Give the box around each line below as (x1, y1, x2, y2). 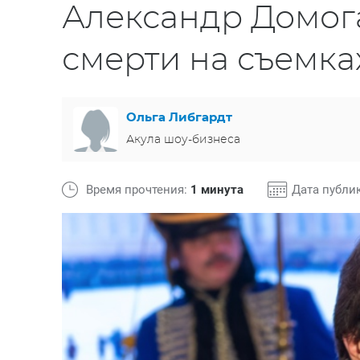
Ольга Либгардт (126, 111, 232, 124)
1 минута (190, 182, 243, 197)
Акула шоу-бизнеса (126, 133, 240, 145)
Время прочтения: (86, 182, 190, 197)
